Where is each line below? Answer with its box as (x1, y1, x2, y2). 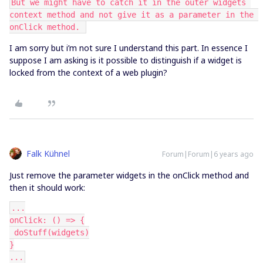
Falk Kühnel (26, 148, 70, 159)
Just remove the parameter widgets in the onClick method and (9, 170, 249, 181)
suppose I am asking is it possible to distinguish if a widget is (9, 55, 242, 66)
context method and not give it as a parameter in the (9, 10, 254, 19)
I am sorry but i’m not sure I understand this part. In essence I (9, 42, 248, 53)
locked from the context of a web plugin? (9, 67, 167, 78)
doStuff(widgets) (14, 228, 89, 237)
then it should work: (9, 182, 85, 193)
